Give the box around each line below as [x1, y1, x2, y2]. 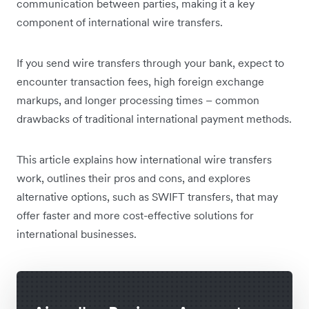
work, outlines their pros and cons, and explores [17, 171, 250, 186]
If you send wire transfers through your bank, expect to [17, 56, 284, 70]
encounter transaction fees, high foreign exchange [17, 74, 264, 89]
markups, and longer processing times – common [17, 93, 259, 108]
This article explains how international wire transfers [17, 152, 272, 167]
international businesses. [17, 227, 137, 241]
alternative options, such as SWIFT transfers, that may [17, 190, 278, 204]
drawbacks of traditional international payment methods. [17, 112, 292, 126]
